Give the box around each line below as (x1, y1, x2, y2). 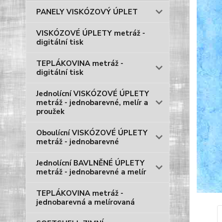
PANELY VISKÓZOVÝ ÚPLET (36, 7, 138, 17)
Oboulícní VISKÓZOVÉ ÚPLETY (36, 128, 148, 138)
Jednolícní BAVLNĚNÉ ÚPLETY (36, 158, 145, 168)
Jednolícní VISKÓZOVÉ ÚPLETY (36, 89, 149, 99)
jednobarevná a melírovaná (36, 197, 135, 207)
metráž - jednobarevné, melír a (36, 98, 148, 108)
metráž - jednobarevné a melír (36, 167, 146, 177)
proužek (36, 107, 64, 116)
